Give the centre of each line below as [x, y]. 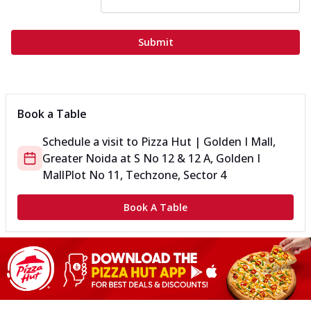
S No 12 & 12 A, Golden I [197, 159]
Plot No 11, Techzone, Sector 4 [145, 175]
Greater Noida [80, 159]
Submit [155, 42]
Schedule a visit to [92, 142]
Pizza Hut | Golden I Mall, [208, 142]
